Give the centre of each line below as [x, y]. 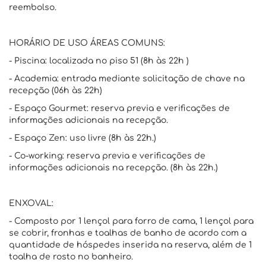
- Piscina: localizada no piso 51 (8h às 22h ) [99, 61]
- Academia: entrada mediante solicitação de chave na [127, 79]
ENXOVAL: [31, 203]
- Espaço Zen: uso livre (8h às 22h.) [83, 138]
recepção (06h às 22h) [56, 91]
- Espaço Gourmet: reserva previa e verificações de [119, 108]
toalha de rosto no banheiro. [71, 257]
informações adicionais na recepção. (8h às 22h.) [113, 168]
